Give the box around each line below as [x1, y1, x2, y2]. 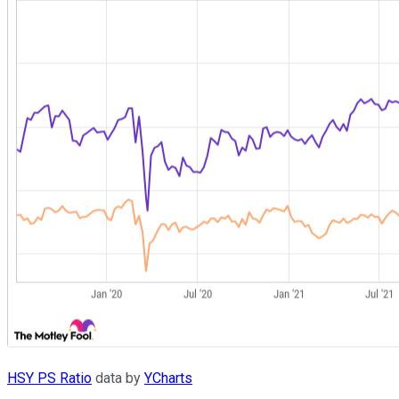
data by [92, 370, 144, 387]
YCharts [144, 370, 192, 387]
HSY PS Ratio [7, 370, 92, 387]
